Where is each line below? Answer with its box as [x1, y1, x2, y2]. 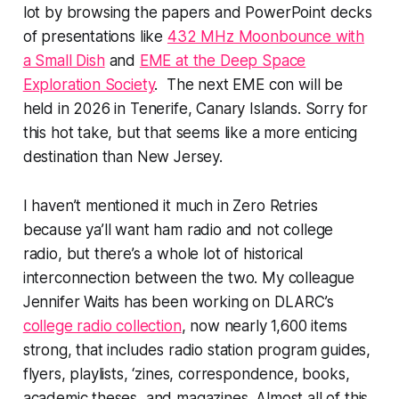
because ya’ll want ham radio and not [22, 220, 284, 239]
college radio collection [22, 316, 182, 335]
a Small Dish [22, 51, 105, 69]
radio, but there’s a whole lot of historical [22, 244, 304, 263]
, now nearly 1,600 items [181, 316, 347, 335]
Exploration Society [22, 75, 155, 94]
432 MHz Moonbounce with [167, 27, 365, 45]
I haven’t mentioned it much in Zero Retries [22, 196, 318, 215]
